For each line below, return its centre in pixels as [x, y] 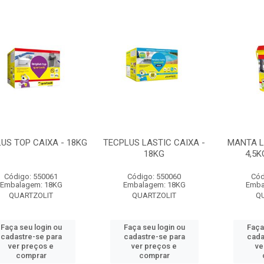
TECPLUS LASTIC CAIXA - [154, 143]
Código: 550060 [154, 176]
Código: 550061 [31, 176]
